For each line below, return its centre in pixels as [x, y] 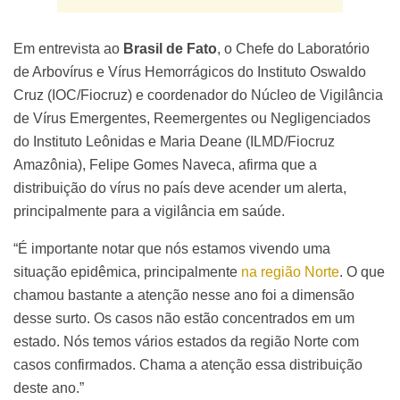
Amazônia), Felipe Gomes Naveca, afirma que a [165, 164]
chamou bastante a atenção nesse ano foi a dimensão [184, 295]
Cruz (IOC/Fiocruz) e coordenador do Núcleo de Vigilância [198, 95]
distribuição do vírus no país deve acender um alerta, [180, 187]
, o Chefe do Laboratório [293, 48]
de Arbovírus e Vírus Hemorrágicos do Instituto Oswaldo [190, 71]
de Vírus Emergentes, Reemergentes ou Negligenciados [192, 118]
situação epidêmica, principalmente [127, 271]
